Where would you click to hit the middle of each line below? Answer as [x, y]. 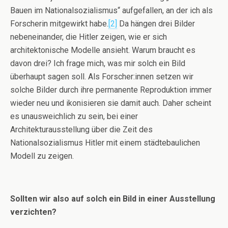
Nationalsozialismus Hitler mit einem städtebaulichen [105, 143]
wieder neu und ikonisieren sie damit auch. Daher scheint [111, 103]
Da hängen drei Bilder [156, 24]
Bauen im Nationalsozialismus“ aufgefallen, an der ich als [111, 10]
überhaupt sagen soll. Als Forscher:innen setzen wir [102, 77]
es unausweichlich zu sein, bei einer [74, 116]
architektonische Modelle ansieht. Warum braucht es [103, 50]
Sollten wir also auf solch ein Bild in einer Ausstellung [113, 199]
